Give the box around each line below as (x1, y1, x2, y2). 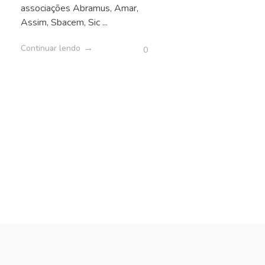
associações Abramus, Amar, (21, 2, 138, 15)
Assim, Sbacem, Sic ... (21, 16, 108, 30)
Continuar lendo (21, 43, 80, 54)
